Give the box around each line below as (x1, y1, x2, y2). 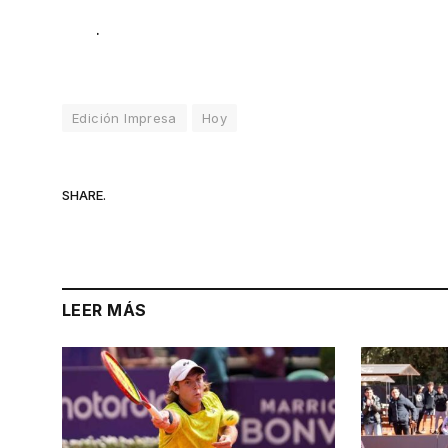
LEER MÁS (62, 299, 147, 320)
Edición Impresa (72, 109, 177, 126)
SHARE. (62, 187, 106, 204)
